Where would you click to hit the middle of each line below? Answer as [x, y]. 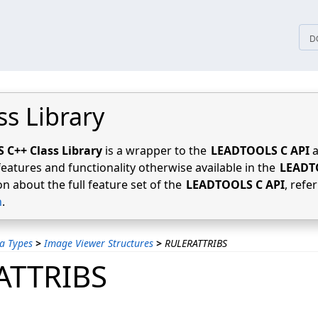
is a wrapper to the [156, 150]
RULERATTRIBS [196, 243]
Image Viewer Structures [99, 243]
